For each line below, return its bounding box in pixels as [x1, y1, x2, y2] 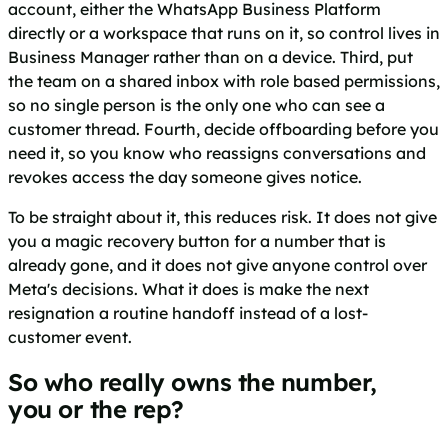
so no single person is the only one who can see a [8, 94, 385, 115]
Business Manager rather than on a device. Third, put [8, 46, 413, 67]
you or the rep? [8, 393, 184, 424]
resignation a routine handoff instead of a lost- [8, 302, 368, 323]
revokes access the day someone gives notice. [8, 166, 362, 187]
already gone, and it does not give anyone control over [8, 254, 427, 275]
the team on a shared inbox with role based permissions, [8, 70, 440, 91]
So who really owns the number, [8, 366, 377, 397]
